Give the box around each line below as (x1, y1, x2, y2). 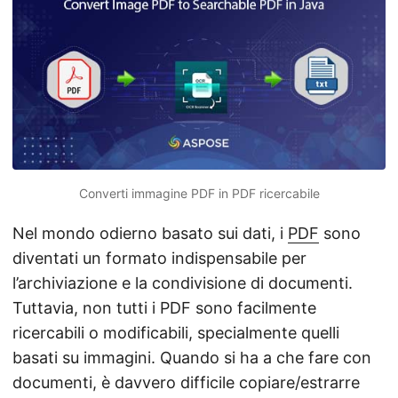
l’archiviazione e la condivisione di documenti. (12, 273, 353, 292)
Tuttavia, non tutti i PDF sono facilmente (12, 298, 316, 317)
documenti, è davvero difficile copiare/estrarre (12, 372, 360, 392)
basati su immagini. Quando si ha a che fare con (12, 347, 371, 367)
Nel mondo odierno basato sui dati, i (12, 223, 288, 243)
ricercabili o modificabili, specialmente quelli (12, 322, 339, 342)
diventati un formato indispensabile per (12, 248, 306, 267)
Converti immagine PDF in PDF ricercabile (78, 185, 320, 201)
